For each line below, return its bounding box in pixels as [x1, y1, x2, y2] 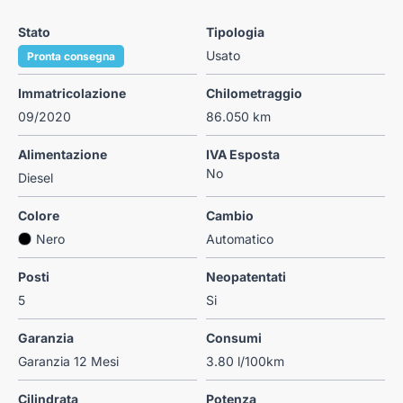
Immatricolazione [18, 85, 126, 102]
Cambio [206, 208, 254, 224]
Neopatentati [206, 269, 286, 285]
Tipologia [206, 24, 264, 40]
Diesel [18, 170, 53, 186]
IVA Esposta [206, 147, 280, 163]
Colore [18, 208, 59, 224]
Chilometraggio [206, 85, 302, 102]
